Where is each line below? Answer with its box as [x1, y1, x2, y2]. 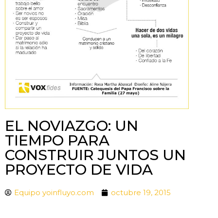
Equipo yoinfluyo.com [14, 187, 94, 197]
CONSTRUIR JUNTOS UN [5, 145, 186, 164]
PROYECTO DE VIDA [5, 160, 153, 179]
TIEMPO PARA [5, 131, 109, 149]
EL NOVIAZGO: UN [5, 116, 138, 135]
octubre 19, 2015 [111, 187, 171, 197]
